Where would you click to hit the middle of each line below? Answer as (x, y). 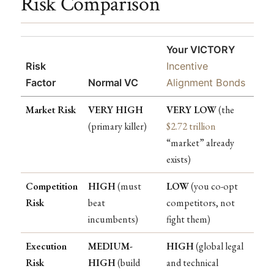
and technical (192, 263)
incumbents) (113, 220)
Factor (41, 83)
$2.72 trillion (191, 127)
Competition (52, 187)
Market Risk (51, 110)
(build (128, 263)
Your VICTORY (201, 50)
